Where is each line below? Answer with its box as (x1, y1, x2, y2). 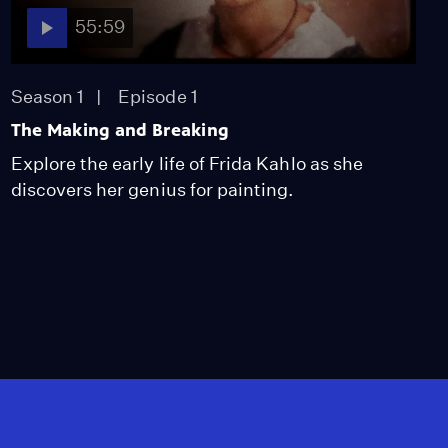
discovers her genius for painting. (10, 178, 295, 200)
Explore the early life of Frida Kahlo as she (10, 152, 364, 174)
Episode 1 (118, 85, 198, 107)
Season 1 (10, 85, 85, 107)
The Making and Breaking (10, 118, 230, 141)
